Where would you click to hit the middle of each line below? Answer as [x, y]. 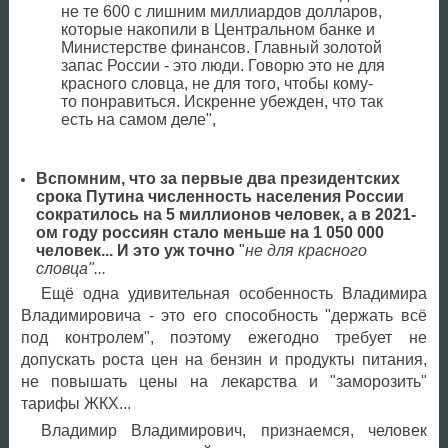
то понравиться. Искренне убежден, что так [221, 102]
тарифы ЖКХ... [75, 403]
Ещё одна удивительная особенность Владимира [233, 293]
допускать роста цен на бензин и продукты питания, [223, 359]
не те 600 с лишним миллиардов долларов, [221, 12]
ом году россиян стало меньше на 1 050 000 [209, 232]
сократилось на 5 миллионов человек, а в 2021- [225, 214]
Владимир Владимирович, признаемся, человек [233, 430]
